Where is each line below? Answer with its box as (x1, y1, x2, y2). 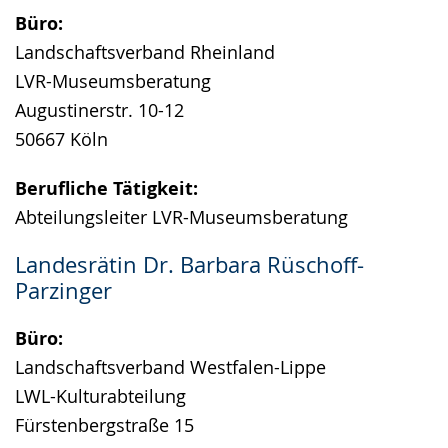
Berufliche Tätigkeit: (15, 176, 198, 201)
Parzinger (15, 276, 112, 305)
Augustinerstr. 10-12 (15, 98, 184, 122)
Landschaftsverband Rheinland (15, 40, 275, 64)
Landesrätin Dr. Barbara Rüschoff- (15, 250, 364, 279)
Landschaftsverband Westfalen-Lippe (15, 355, 326, 379)
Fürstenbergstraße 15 (15, 413, 194, 437)
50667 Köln (15, 127, 108, 151)
